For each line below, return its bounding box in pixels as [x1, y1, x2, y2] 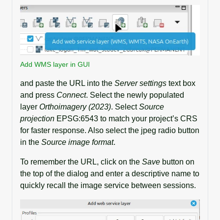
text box [166, 79, 195, 87]
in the [20, 137, 41, 146]
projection [20, 114, 55, 123]
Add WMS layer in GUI [20, 60, 90, 68]
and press [20, 90, 56, 99]
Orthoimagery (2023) [39, 102, 111, 111]
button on [160, 157, 194, 166]
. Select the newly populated [86, 90, 184, 99]
